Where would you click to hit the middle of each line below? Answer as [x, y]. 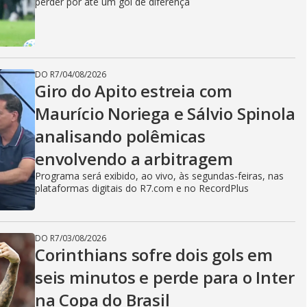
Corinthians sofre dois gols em [154, 255]
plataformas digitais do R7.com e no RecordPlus [142, 188]
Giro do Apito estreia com [134, 91]
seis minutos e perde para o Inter [165, 277]
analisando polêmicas [121, 136]
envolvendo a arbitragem [134, 159]
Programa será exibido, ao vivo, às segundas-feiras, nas [159, 176]
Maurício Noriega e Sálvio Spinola [165, 113]
